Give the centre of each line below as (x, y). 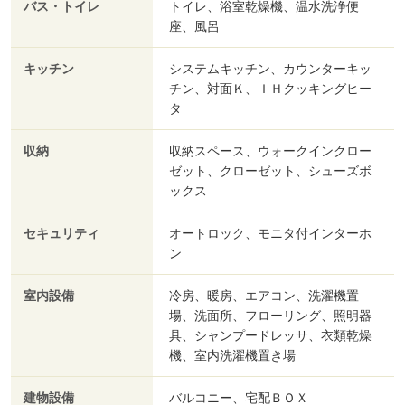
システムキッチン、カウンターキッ (270, 69)
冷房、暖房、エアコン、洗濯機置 (264, 296)
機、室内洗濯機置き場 (232, 356)
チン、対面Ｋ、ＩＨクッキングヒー (270, 89)
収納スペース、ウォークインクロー (270, 151)
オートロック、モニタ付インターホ (270, 234)
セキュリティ (61, 234)
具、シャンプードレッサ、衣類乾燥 (270, 336)
